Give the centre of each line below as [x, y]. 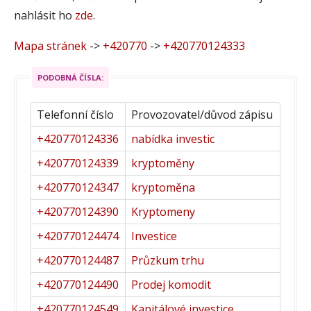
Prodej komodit [171, 284]
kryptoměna [163, 187]
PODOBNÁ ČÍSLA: [70, 77]
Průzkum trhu [168, 260]
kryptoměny [163, 163]
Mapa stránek [50, 45]
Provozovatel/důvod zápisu [202, 114]
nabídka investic [173, 138]
